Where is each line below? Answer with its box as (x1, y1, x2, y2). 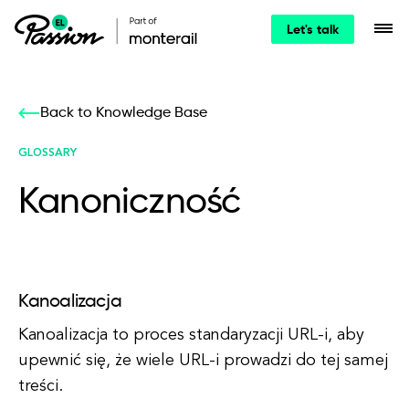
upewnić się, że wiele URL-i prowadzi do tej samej (18, 352, 388, 369)
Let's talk (287, 24, 339, 37)
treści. (18, 378, 63, 394)
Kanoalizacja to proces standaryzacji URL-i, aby (18, 327, 364, 343)
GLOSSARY (18, 148, 77, 159)
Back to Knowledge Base (40, 106, 207, 121)
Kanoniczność (18, 184, 241, 221)
